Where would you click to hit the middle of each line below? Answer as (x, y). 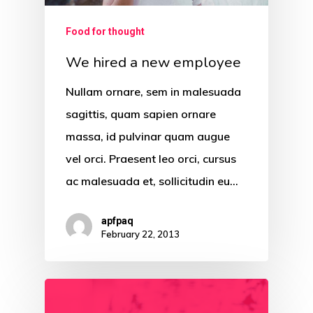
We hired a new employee (153, 63)
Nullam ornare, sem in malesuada (153, 92)
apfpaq (117, 220)
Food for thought (105, 32)
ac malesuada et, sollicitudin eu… (152, 181)
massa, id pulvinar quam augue (148, 137)
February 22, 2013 (140, 234)
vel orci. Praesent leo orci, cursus (151, 159)
